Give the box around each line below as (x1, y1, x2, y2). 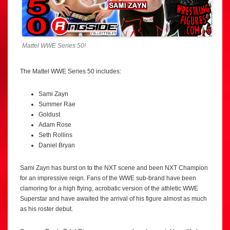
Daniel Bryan (39, 142, 75, 149)
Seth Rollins (39, 131, 72, 139)
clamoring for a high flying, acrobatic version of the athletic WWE (20, 185, 198, 193)
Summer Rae (39, 101, 75, 108)
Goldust (39, 111, 60, 119)
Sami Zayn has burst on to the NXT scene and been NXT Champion (20, 164, 208, 172)
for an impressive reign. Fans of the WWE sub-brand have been (20, 175, 196, 182)
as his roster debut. (20, 205, 73, 213)
